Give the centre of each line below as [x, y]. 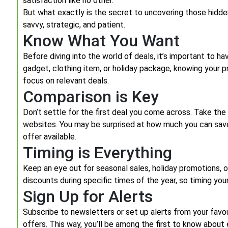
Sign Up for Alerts [88, 196]
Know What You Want [101, 41]
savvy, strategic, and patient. [74, 25]
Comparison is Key [91, 97]
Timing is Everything [97, 153]
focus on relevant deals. [66, 81]
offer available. [50, 137]
